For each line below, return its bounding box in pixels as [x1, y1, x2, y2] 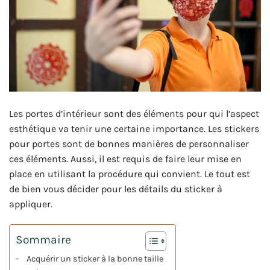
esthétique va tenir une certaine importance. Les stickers [9, 123, 259, 135]
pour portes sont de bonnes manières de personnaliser [9, 138, 249, 150]
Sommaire [16, 232, 71, 246]
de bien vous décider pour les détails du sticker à [9, 183, 222, 195]
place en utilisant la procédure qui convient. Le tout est [9, 168, 250, 180]
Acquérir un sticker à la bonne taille [26, 254, 163, 265]
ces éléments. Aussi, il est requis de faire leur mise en [9, 153, 242, 165]
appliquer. [9, 198, 52, 210]
